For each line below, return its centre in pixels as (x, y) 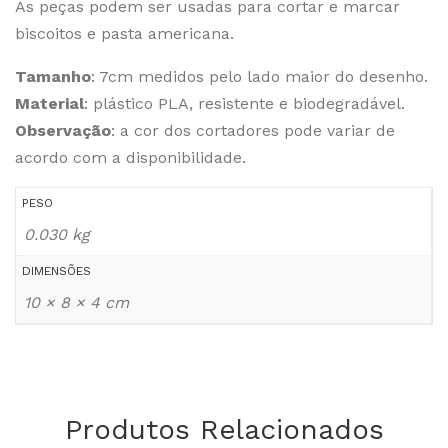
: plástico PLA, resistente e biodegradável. (244, 103)
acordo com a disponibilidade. (130, 157)
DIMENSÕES (56, 271)
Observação (63, 130)
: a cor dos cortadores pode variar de (253, 130)
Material (49, 103)
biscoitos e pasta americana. (124, 33)
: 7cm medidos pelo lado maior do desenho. (259, 76)
